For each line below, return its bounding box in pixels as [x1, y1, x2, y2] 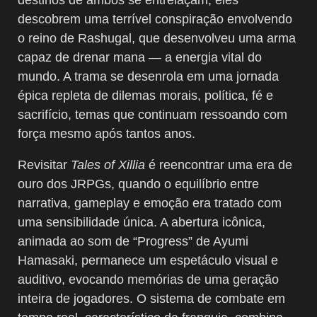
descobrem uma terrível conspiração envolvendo [18, 11, 292, 26]
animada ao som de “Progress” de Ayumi [18, 234, 248, 248]
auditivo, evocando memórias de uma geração [18, 272, 279, 287]
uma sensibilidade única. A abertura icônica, [18, 214, 265, 229]
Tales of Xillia [71, 157, 145, 172]
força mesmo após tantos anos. [18, 126, 195, 141]
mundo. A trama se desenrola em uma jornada [18, 69, 279, 83]
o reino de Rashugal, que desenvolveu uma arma [18, 30, 296, 45]
